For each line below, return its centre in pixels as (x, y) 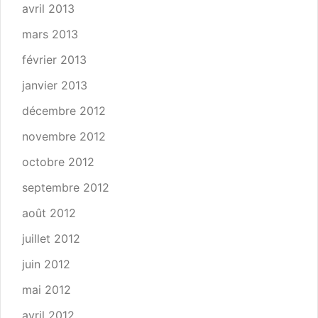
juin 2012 (46, 264)
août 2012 (49, 213)
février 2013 (54, 60)
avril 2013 (48, 9)
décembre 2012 (64, 111)
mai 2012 (46, 290)
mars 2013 (50, 34)
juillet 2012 (51, 238)
